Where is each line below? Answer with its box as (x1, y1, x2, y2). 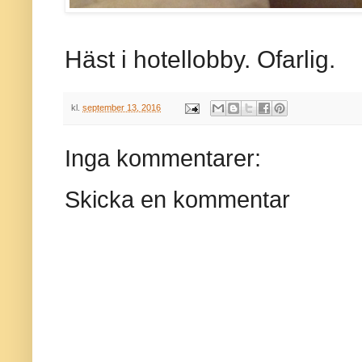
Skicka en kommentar (65, 187, 290, 213)
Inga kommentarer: (65, 145, 261, 172)
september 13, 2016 (82, 102, 161, 112)
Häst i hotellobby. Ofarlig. (65, 45, 335, 73)
